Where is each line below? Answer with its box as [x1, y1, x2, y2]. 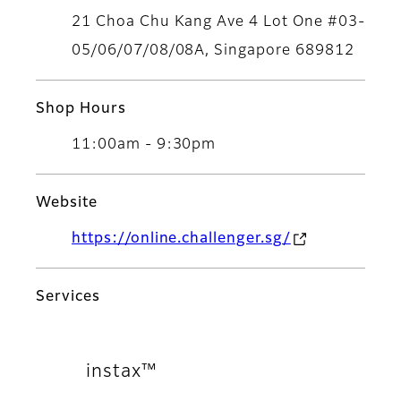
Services [36, 290, 100, 305]
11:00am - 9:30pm [72, 138, 217, 153]
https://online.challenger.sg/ [72, 232, 291, 247]
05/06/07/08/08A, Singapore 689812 [72, 44, 354, 59]
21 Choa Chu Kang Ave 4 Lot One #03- [72, 15, 365, 30]
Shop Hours [36, 102, 126, 117]
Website [36, 196, 98, 211]
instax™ [86, 363, 158, 381]
